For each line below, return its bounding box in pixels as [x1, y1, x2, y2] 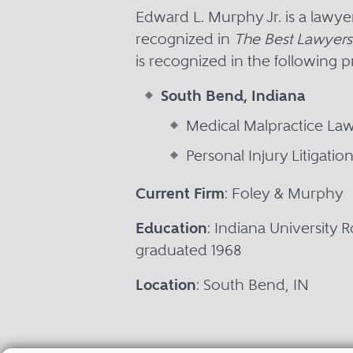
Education [136, 219, 207, 237]
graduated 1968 [136, 241, 242, 259]
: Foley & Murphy [225, 184, 344, 203]
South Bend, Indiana [161, 87, 306, 105]
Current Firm [136, 184, 225, 203]
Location [136, 276, 196, 294]
